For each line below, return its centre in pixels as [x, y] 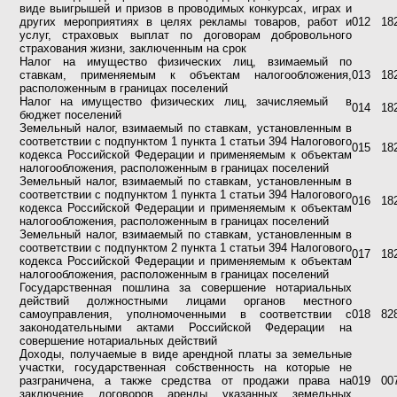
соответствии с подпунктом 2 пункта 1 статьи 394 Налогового [186, 248]
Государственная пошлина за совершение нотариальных [186, 288]
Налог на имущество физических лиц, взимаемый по [186, 62]
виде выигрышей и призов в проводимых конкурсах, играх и [186, 8]
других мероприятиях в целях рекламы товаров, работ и [186, 22]
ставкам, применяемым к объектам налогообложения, [186, 75]
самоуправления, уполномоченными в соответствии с [186, 314]
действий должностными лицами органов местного [186, 301]
